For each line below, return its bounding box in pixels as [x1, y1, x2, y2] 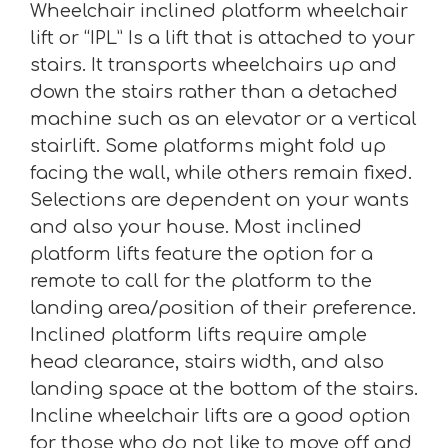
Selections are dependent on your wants [30, 190, 409, 211]
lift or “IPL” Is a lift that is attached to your [30, 28, 415, 49]
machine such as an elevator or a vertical [30, 109, 417, 130]
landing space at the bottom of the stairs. [30, 379, 418, 400]
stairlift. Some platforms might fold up [30, 136, 386, 157]
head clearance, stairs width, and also [30, 352, 384, 373]
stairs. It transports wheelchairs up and [30, 55, 397, 76]
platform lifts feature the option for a [30, 244, 373, 265]
